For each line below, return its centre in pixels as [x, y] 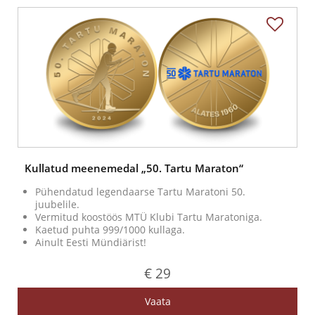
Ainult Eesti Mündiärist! [91, 243]
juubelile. [57, 205]
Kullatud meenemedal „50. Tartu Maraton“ [134, 168]
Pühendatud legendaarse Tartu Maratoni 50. [140, 192]
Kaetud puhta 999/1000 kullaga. [110, 230]
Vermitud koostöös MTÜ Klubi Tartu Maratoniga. [149, 217]
